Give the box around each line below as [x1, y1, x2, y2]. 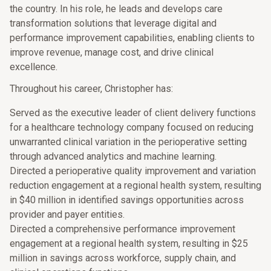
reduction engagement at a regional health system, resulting [10, 180, 261, 191]
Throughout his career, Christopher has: [10, 83, 173, 94]
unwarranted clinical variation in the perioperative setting [10, 136, 247, 148]
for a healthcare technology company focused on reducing [10, 122, 253, 133]
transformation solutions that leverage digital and [10, 18, 217, 29]
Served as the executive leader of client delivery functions [10, 107, 256, 119]
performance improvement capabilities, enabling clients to [10, 32, 255, 44]
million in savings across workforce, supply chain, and [10, 252, 236, 264]
